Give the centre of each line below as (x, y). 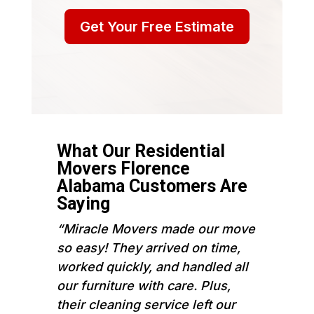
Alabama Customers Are (152, 186)
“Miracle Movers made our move (156, 228)
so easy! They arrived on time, (148, 247)
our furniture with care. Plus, (143, 285)
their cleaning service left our (146, 304)
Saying (83, 203)
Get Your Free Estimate (157, 26)
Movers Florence (123, 168)
